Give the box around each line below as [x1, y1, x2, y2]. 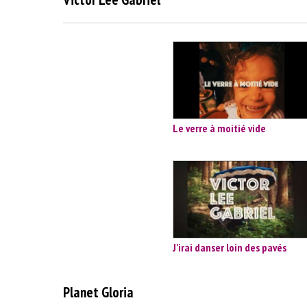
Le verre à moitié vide [173, 121, 266, 136]
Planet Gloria [63, 282, 134, 302]
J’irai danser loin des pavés [173, 241, 286, 255]
